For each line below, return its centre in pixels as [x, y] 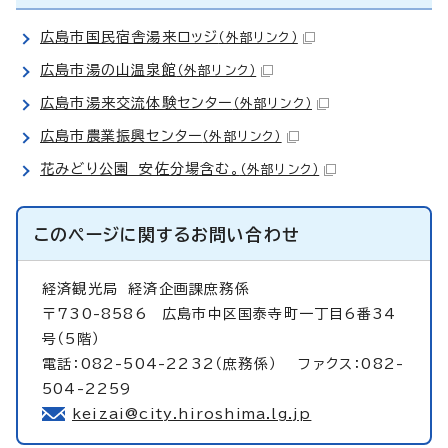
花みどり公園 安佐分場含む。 [140, 168]
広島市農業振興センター [121, 135]
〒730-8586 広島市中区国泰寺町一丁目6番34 [219, 313]
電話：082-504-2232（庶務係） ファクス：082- [223, 363]
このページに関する [112, 234]
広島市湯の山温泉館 [108, 69]
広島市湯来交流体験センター [136, 102]
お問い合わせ [245, 234]
